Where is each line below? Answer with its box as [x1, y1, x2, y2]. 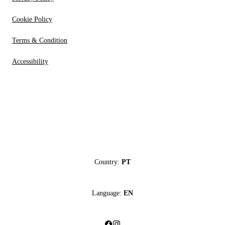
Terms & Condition [12, 37, 67, 45]
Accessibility [12, 58, 48, 66]
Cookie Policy [12, 16, 52, 24]
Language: [92, 189, 122, 197]
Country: [94, 158, 120, 166]
